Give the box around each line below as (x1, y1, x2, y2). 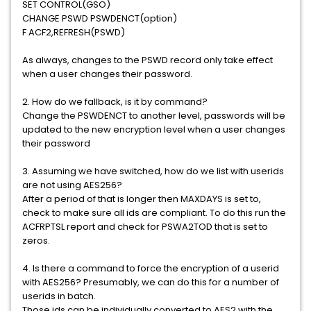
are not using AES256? (22, 178, 122, 192)
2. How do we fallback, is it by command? (22, 95, 208, 108)
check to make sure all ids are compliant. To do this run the (22, 206, 286, 219)
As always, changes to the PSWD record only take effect (22, 53, 273, 67)
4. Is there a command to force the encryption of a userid (22, 262, 279, 275)
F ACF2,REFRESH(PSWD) (22, 26, 125, 39)
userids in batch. (22, 289, 96, 303)
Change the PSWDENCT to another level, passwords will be (22, 109, 285, 122)
